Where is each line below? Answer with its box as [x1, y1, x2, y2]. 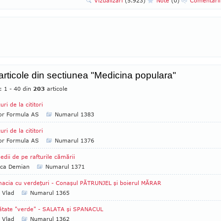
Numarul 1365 [30, 189, 70, 196]
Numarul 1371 [45, 163, 85, 170]
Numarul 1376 [55, 137, 94, 144]
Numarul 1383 [55, 111, 94, 117]
